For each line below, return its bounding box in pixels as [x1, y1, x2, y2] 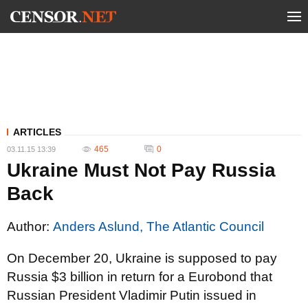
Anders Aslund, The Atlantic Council [53, 219, 264, 234]
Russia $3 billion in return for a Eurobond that [7, 269, 272, 284]
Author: [7, 219, 53, 234]
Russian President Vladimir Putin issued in [7, 288, 256, 302]
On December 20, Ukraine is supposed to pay [7, 251, 277, 265]
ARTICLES [13, 126, 61, 137]
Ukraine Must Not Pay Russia [7, 159, 276, 181]
